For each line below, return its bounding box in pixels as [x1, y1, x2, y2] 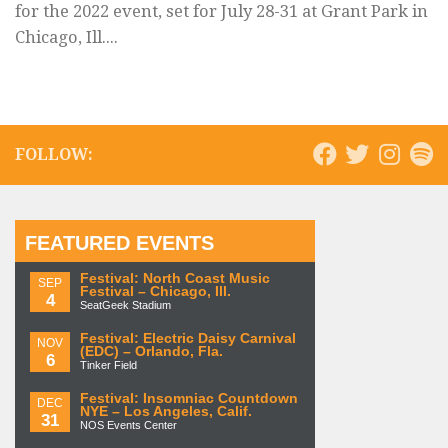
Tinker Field [80, 359, 137, 372]
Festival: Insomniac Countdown [80, 391, 298, 407]
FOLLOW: [15, 145, 93, 165]
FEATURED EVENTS [25, 232, 214, 255]
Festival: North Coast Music [80, 271, 270, 287]
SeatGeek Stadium [80, 299, 171, 312]
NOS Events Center [80, 419, 177, 432]
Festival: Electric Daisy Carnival [80, 331, 296, 347]
